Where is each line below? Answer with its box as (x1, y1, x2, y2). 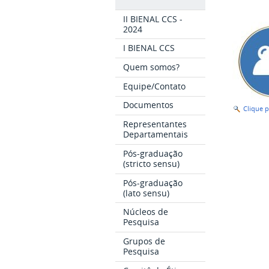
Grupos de (123, 235, 166, 247)
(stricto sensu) (123, 157, 180, 169)
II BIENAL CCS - (123, 13, 183, 25)
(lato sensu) (123, 187, 170, 199)
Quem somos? (123, 61, 180, 73)
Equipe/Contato (123, 80, 186, 92)
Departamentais (123, 128, 189, 141)
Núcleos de (123, 206, 169, 218)
